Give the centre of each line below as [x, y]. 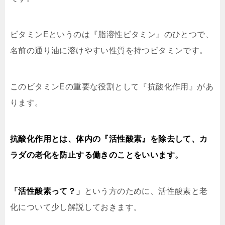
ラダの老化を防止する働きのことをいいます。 [97, 155]
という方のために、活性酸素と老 [146, 191]
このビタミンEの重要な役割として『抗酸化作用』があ [112, 87]
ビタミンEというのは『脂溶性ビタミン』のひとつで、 [112, 34]
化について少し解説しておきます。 [76, 207]
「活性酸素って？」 [47, 191]
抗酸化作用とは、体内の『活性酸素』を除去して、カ [109, 139]
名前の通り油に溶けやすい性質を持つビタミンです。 [109, 50]
